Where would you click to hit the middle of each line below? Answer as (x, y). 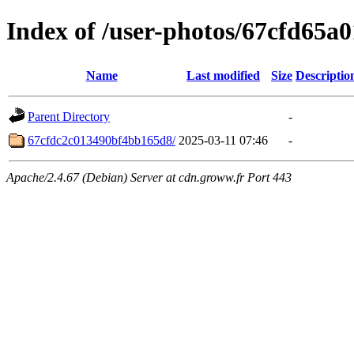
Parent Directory (69, 116)
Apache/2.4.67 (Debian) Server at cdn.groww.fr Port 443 (149, 177)
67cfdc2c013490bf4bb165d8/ (102, 140)
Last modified (223, 75)
